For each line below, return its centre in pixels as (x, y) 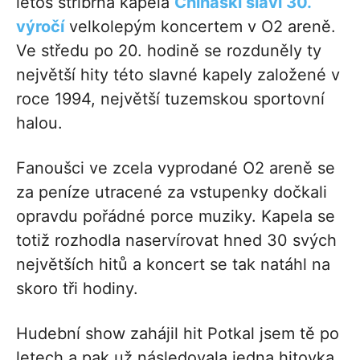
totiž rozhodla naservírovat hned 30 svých (176, 240)
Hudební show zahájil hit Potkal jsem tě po (178, 333)
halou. (39, 123)
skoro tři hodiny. (77, 288)
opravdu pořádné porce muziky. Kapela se (176, 216)
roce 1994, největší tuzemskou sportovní (170, 98)
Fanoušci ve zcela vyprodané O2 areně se (176, 168)
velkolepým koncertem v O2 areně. (200, 26)
